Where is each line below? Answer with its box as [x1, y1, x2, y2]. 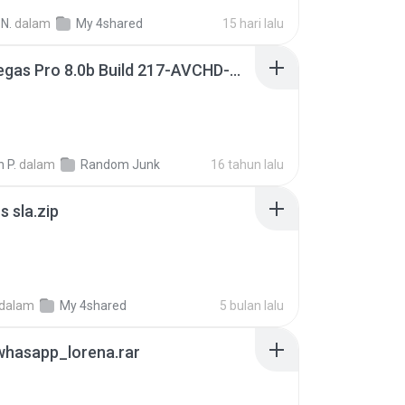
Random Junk [80, 157, 160, 172]
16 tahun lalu [211, 157, 284, 172]
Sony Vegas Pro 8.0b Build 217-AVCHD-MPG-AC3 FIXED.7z [230, 61, 240, 80]
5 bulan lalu [220, 298, 284, 313]
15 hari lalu [222, 16, 284, 31]
